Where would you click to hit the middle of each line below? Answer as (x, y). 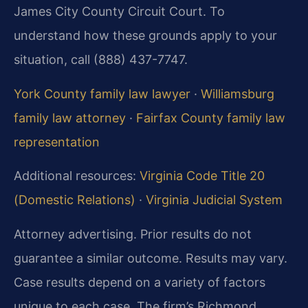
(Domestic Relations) (75, 200)
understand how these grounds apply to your (145, 36)
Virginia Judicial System (214, 200)
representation (57, 142)
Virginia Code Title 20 (202, 176)
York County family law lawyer (102, 93)
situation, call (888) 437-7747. (101, 60)
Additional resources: (77, 176)
